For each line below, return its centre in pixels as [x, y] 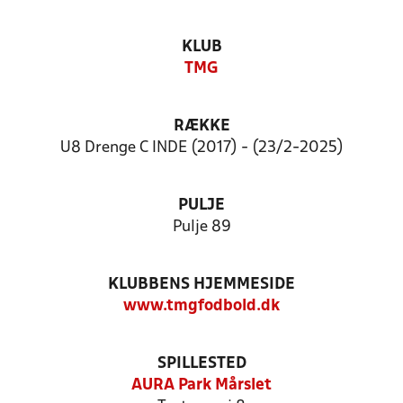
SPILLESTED [201, 364]
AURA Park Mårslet [201, 385]
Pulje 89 [201, 227]
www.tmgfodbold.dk [201, 306]
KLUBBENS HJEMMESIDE [201, 285]
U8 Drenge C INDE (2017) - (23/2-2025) [201, 148]
